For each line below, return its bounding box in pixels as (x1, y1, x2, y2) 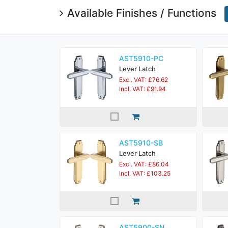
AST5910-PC (119, 54, 163, 63)
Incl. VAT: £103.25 (119, 169, 170, 177)
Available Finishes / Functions (67, 7, 216, 20)
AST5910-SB (119, 138, 163, 147)
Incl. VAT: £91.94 (119, 85, 166, 93)
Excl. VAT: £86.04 (119, 160, 169, 168)
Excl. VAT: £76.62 (119, 76, 168, 83)
